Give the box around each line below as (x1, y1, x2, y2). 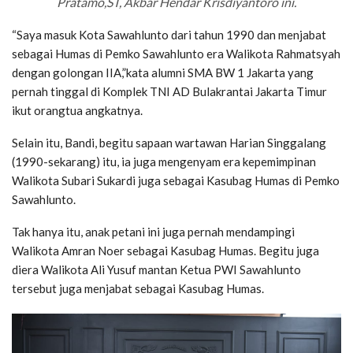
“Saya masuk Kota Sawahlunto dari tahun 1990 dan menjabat (12, 27, 326, 42)
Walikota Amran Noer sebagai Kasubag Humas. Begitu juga (12, 243, 319, 258)
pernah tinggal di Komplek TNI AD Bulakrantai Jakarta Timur (12, 84, 327, 98)
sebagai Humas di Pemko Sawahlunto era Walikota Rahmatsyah (12, 46, 340, 61)
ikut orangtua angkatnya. (12, 102, 143, 117)
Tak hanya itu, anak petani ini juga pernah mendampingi (12, 224, 295, 239)
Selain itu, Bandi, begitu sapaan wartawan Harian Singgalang (12, 135, 326, 150)
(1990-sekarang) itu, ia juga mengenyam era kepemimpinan (12, 154, 316, 169)
